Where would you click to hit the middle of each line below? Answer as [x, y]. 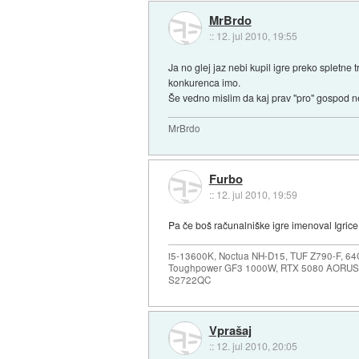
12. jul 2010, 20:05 [256, 345]
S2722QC [190, 280]
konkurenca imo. [205, 82]
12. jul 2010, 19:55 [256, 36]
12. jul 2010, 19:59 [256, 194]
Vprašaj [230, 330]
